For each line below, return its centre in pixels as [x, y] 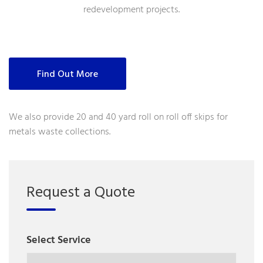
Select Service [59, 241]
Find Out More [68, 75]
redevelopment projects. [131, 10]
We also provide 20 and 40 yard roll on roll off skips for [118, 118]
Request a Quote [81, 193]
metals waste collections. [60, 132]
